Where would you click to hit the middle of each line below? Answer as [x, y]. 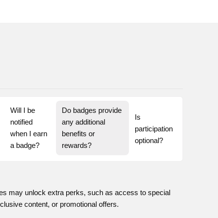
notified [21, 122]
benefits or [79, 134]
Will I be [22, 110]
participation [154, 129]
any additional [84, 122]
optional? [149, 140]
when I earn [28, 134]
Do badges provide [92, 110]
